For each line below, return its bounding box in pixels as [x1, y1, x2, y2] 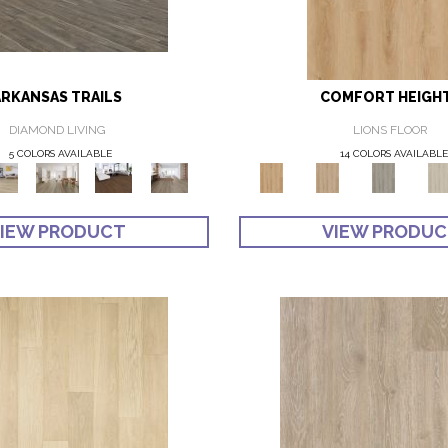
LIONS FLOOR [353, 123, 429, 138]
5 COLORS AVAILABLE [8, 148, 112, 160]
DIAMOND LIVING [8, 123, 106, 138]
